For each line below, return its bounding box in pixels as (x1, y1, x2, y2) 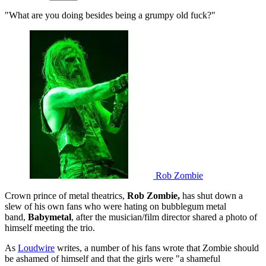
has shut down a (180, 190, 243, 201)
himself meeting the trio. (5, 222, 95, 233)
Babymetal (28, 211, 71, 222)
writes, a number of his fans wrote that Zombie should (55, 242, 259, 253)
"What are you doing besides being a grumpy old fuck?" (5, 9, 216, 20)
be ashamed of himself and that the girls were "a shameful (5, 253, 220, 264)
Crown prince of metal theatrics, (5, 190, 127, 201)
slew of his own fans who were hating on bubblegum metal (5, 201, 226, 211)
